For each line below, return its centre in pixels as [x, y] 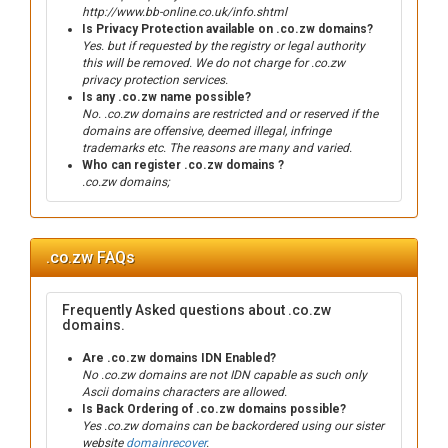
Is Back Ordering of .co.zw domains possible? [214, 409]
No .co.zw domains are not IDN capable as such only [224, 375]
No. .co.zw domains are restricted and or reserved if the [230, 114]
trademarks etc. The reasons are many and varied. [217, 148]
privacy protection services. [155, 80]
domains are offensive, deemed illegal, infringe [206, 131]
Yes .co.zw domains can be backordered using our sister [233, 426]
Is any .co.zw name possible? [166, 97]
